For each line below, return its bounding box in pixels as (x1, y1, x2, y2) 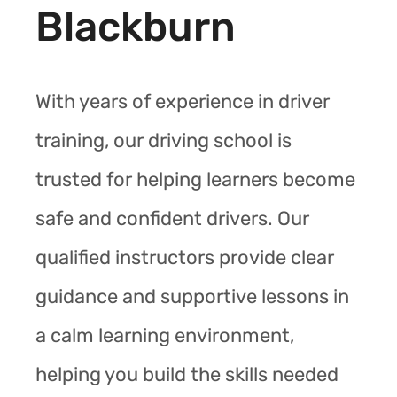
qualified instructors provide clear (35, 245, 334, 269)
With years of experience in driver (35, 89, 330, 113)
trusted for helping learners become (35, 167, 355, 191)
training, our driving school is (35, 128, 292, 152)
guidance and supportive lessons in (35, 284, 349, 308)
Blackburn (35, 2, 236, 51)
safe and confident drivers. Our (35, 206, 309, 230)
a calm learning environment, (35, 323, 294, 347)
